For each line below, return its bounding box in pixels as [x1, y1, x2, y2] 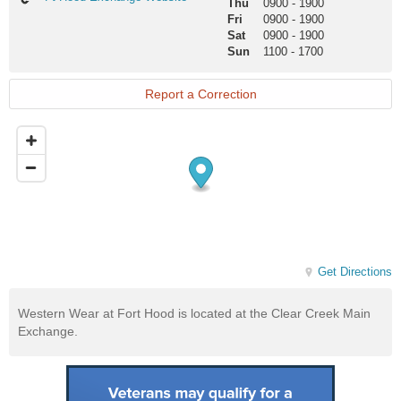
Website [44, 32, 88, 46]
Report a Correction [144, 87, 257, 101]
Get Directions [318, 265, 392, 279]
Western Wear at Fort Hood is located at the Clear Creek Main [18, 306, 371, 321]
